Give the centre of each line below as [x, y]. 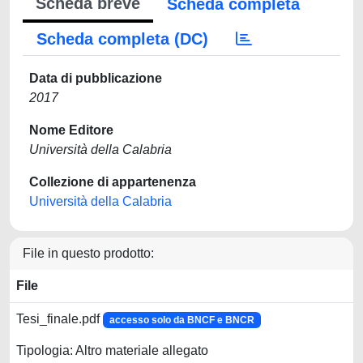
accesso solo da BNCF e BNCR [181, 320]
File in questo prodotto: [88, 253]
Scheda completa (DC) [122, 39]
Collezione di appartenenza [113, 182]
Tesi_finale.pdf [60, 319]
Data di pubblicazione [96, 78]
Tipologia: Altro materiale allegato [112, 351]
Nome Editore [71, 130]
